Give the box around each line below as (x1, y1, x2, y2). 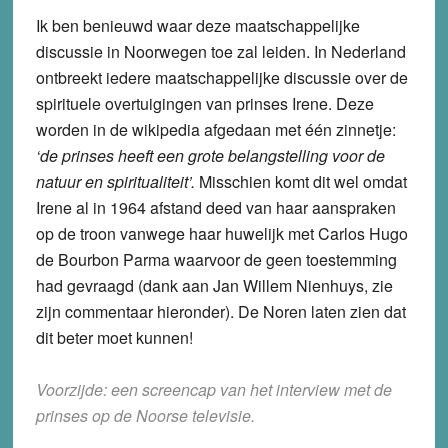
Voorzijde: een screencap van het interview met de (35, 377, 392, 401)
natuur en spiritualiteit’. (35, 169, 195, 193)
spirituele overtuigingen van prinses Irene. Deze (35, 91, 374, 115)
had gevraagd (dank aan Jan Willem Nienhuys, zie (35, 273, 393, 297)
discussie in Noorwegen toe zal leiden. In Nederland (35, 39, 406, 63)
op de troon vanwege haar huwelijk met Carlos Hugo (35, 221, 408, 245)
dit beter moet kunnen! (35, 325, 193, 349)
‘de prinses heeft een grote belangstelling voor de (35, 143, 385, 167)
